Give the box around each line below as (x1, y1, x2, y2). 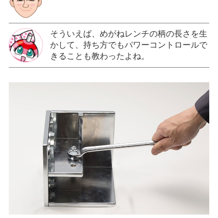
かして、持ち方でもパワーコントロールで (50, 40, 207, 50)
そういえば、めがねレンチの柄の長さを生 (50, 29, 207, 39)
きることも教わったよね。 (50, 52, 149, 61)
